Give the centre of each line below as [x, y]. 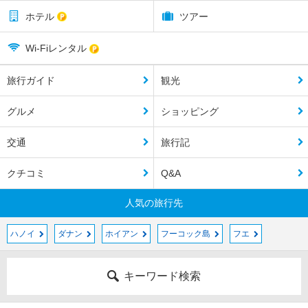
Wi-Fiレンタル [56, 48]
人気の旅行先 [154, 203]
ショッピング [190, 112]
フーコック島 [186, 234]
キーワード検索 [162, 276]
